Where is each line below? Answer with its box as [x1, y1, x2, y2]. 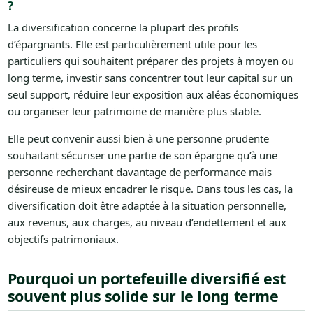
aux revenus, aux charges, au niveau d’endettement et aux [7, 215, 286, 230]
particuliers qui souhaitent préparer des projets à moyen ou [7, 54, 294, 68]
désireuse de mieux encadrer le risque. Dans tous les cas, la [7, 182, 293, 196]
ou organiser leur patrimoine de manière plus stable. [7, 104, 261, 119]
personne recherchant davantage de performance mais [7, 165, 272, 180]
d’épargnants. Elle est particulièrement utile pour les [7, 37, 257, 52]
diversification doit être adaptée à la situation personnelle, [7, 198, 286, 213]
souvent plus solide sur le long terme [7, 286, 279, 307]
